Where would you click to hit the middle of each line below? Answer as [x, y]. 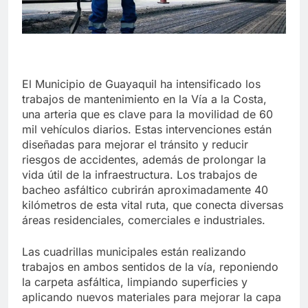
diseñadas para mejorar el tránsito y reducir [135, 144]
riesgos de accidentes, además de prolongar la [144, 159]
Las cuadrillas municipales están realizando [134, 251]
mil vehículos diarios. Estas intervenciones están [147, 129]
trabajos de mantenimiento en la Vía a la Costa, [144, 99]
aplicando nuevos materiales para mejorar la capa [152, 297]
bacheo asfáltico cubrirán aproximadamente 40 [145, 189]
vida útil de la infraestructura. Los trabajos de [140, 174]
